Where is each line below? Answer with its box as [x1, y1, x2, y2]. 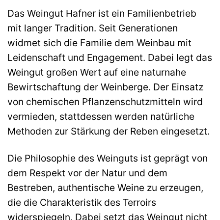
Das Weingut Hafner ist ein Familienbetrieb [7, 7, 196, 20]
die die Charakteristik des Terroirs [7, 196, 156, 208]
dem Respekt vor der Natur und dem [7, 166, 167, 179]
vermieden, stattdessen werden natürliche [7, 110, 194, 123]
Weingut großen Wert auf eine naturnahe [7, 66, 186, 79]
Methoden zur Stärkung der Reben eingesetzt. [7, 125, 210, 137]
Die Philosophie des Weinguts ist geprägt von [7, 152, 208, 164]
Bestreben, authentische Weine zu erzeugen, [7, 181, 203, 193]
